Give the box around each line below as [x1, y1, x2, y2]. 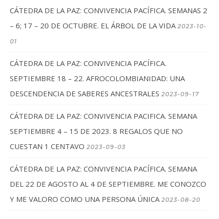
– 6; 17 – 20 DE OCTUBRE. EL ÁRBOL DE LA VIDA [10, 20, 175, 30]
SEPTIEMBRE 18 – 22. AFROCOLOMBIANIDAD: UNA [10, 73, 185, 83]
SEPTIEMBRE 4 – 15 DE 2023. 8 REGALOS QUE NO [10, 126, 183, 136]
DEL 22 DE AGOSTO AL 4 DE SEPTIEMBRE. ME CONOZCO [10, 178, 206, 189]
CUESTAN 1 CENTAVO [10, 141, 85, 151]
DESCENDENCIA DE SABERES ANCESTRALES [10, 88, 159, 98]
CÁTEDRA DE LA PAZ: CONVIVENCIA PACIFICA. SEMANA [10, 110, 197, 121]
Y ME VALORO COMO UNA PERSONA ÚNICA [10, 194, 159, 204]
